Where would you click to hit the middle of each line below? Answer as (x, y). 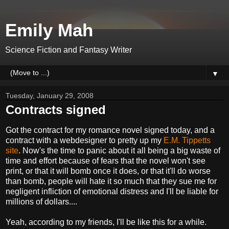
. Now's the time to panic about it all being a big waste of (119, 150)
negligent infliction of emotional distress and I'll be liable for (112, 191)
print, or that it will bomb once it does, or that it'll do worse (108, 171)
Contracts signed (56, 110)
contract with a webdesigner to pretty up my (85, 140)
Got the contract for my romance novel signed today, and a (110, 130)
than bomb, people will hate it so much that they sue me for (111, 181)
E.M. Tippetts (187, 140)
